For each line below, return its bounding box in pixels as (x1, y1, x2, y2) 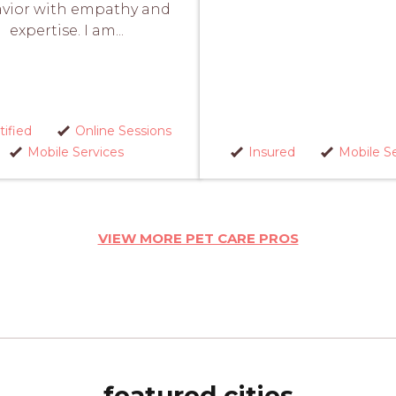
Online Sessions (75, 122, 171, 139)
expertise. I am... (10, 21, 124, 39)
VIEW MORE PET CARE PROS (97, 229, 299, 247)
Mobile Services (27, 143, 124, 160)
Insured (247, 143, 295, 160)
